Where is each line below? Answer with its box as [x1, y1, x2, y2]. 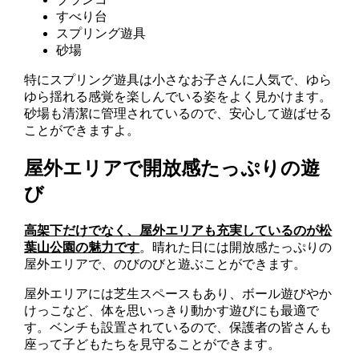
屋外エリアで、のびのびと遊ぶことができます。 [24, 256, 307, 271]
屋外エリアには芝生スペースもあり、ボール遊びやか [24, 286, 333, 301]
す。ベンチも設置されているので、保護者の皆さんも [24, 320, 333, 334]
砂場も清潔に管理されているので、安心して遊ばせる [24, 107, 333, 121]
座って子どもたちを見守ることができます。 [24, 337, 281, 351]
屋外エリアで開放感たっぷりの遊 [24, 156, 321, 179]
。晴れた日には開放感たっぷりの [139, 240, 333, 254]
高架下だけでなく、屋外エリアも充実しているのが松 [24, 223, 333, 237]
